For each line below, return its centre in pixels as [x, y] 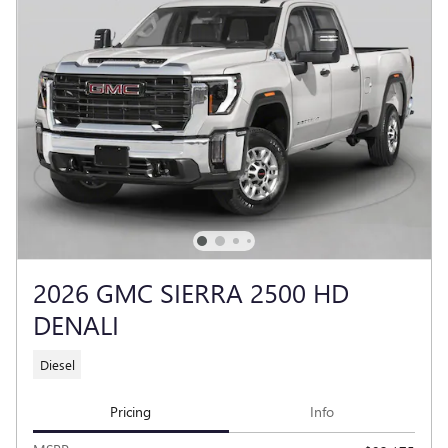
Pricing [131, 411]
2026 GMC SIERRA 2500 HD [191, 292]
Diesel [57, 364]
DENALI [76, 324]
